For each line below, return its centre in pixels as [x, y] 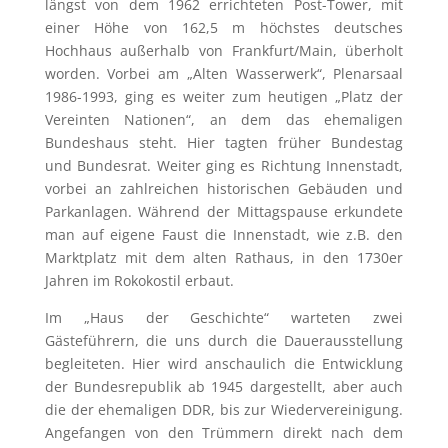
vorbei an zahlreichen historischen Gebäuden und [224, 188]
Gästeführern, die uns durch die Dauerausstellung [224, 340]
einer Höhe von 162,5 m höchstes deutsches [224, 27]
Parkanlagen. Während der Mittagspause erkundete [224, 211]
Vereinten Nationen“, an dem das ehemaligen [224, 119]
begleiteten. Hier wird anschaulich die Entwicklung [224, 363]
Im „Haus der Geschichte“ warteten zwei [224, 317]
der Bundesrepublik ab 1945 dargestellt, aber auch [224, 386]
